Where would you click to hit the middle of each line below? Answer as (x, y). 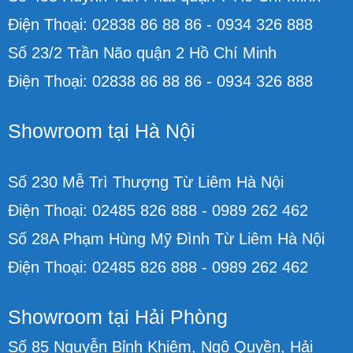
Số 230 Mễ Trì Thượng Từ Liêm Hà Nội (146, 182)
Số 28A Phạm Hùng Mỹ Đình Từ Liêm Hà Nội (166, 238)
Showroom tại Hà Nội (102, 130)
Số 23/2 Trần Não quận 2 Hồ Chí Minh (142, 52)
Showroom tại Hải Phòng (118, 316)
